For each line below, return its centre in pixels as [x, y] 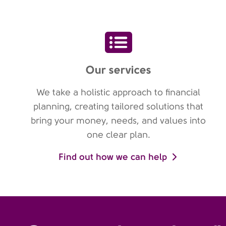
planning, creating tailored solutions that [119, 106]
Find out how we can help [112, 157]
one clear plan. [118, 135]
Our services [118, 70]
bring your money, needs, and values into [119, 121]
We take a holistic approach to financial [119, 92]
